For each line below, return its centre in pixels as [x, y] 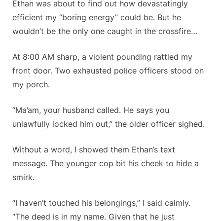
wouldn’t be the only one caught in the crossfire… [105, 31]
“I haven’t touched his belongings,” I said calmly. [101, 203]
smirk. [23, 177]
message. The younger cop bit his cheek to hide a [106, 164]
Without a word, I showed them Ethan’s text [94, 150]
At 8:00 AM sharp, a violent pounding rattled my [102, 57]
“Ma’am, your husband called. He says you [91, 110]
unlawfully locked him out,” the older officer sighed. [109, 124]
